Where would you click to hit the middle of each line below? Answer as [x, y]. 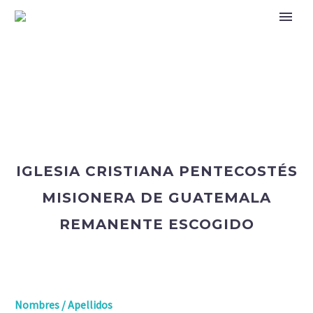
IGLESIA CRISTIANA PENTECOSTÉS [156, 171]
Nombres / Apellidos [64, 305]
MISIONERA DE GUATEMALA [156, 198]
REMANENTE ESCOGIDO [156, 224]
